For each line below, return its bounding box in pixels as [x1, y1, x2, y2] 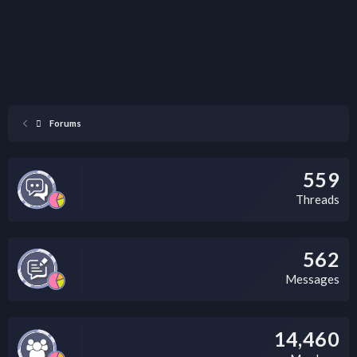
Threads [296, 191, 339, 206]
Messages [285, 271, 339, 286]
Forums [49, 117, 81, 128]
